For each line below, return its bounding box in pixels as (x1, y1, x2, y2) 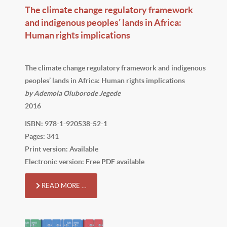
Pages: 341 (25, 132, 59, 140)
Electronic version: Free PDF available (25, 157, 144, 166)
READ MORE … (40, 181, 86, 190)
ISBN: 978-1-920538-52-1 (25, 119, 107, 128)
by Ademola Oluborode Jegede (25, 89, 121, 97)
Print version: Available (25, 144, 98, 153)
